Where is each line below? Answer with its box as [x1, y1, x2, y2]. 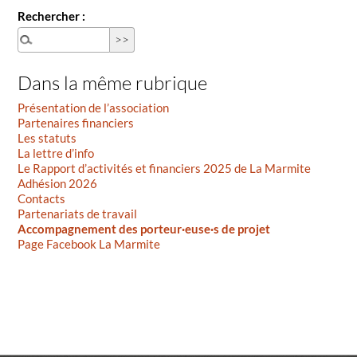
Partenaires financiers [18, 116, 135, 131]
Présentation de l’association [18, 100, 170, 116]
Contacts [18, 191, 66, 206]
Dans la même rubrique [18, 70, 208, 95]
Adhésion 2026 [18, 176, 98, 191]
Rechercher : [18, 8, 86, 23]
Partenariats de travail [18, 206, 138, 222]
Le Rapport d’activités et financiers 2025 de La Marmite [18, 161, 312, 176]
